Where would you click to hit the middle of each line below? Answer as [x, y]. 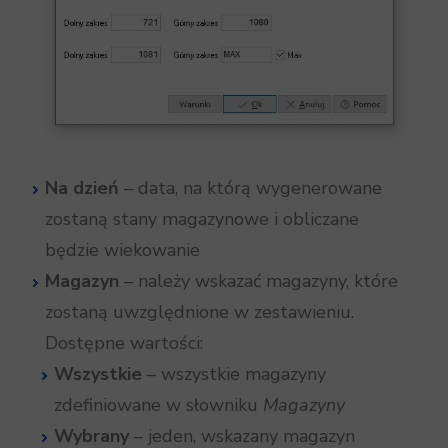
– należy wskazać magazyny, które [258, 281]
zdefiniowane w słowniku [158, 405]
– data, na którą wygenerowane [250, 188]
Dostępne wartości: [124, 343]
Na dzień [82, 188]
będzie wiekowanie [122, 250]
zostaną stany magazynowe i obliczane [202, 219]
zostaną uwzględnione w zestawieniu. [199, 312]
